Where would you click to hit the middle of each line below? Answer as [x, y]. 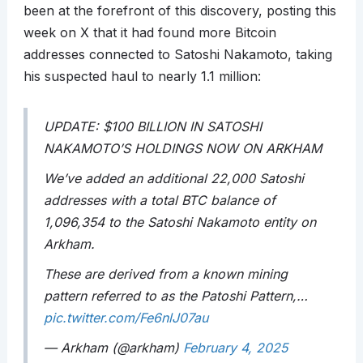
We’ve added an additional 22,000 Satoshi [173, 179]
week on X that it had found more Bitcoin [149, 33]
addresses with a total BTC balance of [159, 201]
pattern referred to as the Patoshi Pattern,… [175, 296]
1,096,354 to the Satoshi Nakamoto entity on [179, 222]
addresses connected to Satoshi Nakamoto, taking [177, 55]
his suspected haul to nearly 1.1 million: [142, 77]
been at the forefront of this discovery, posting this [179, 11]
